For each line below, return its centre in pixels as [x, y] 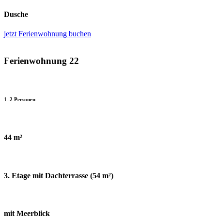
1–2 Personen [20, 100]
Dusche [16, 15]
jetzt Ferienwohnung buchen [47, 33]
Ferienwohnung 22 [41, 61]
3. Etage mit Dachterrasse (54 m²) [59, 175]
